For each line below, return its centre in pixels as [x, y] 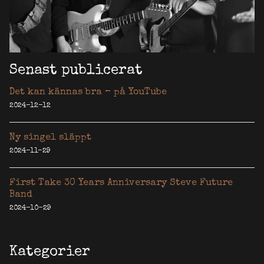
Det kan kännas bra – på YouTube [88, 93]
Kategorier [50, 253]
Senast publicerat [76, 71]
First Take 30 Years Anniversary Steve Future [121, 184]
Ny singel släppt [50, 138]
